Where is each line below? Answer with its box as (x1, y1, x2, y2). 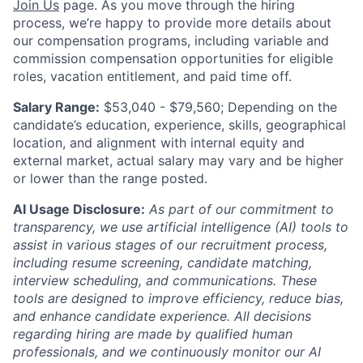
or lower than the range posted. (13, 170, 207, 186)
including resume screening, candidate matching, (13, 254, 312, 271)
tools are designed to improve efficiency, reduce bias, (13, 290, 344, 306)
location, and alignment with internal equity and (13, 135, 305, 151)
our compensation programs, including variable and (13, 32, 329, 49)
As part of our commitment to (149, 201, 334, 217)
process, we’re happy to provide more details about (13, 15, 331, 31)
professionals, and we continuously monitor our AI (13, 344, 321, 360)
